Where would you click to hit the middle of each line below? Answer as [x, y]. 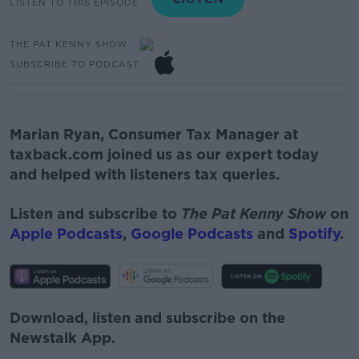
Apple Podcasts [66, 233]
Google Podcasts [192, 233]
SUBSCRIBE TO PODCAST [75, 64]
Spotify [314, 233]
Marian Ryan [55, 134]
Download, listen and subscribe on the [147, 317]
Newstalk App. [63, 337]
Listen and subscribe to [95, 213]
